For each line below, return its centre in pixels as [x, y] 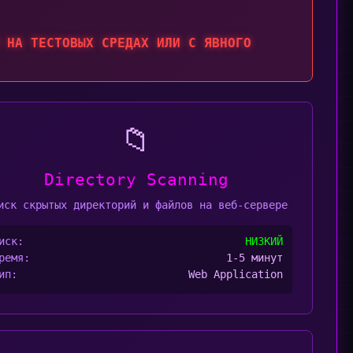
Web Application [236, 274]
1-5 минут [255, 258]
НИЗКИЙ [264, 241]
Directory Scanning [136, 180]
